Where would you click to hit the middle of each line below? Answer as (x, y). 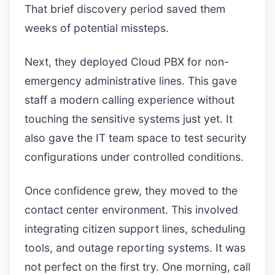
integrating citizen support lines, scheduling (135, 229)
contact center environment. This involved (131, 210)
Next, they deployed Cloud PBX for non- (127, 62)
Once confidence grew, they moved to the (131, 191)
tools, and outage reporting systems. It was (135, 248)
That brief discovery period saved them (125, 9)
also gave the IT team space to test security (136, 138)
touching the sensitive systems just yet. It (129, 119)
